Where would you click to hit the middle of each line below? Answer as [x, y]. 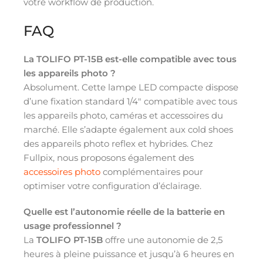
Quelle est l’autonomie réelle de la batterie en [124, 211]
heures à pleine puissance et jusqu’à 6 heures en [129, 254]
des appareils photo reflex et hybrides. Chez [118, 143]
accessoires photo [62, 171]
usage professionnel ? [73, 225]
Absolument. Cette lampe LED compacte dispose [131, 87]
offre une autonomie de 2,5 [163, 240]
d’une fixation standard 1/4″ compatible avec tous [130, 101]
